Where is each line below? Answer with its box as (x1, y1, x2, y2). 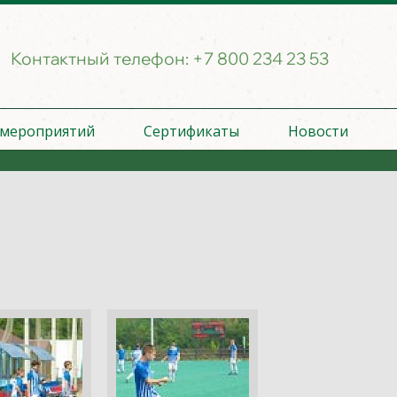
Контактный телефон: (10, 48, 192, 69)
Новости (288, 121, 349, 141)
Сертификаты (144, 121, 240, 141)
